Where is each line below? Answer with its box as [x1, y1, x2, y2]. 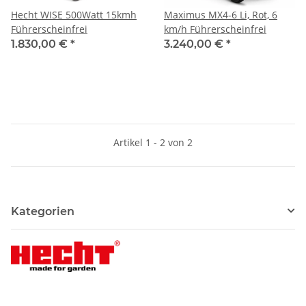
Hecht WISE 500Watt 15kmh [11, 8, 137, 21]
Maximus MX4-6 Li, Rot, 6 [164, 8, 277, 21]
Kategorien [11, 204, 74, 218]
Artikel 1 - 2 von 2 [113, 135, 193, 149]
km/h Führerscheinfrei [164, 22, 266, 36]
